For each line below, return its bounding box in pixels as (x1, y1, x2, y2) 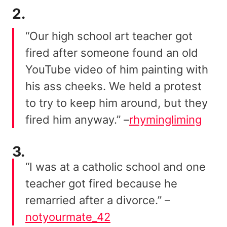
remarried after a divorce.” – (25, 193, 170, 207)
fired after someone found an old (25, 46, 198, 59)
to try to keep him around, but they (25, 96, 208, 109)
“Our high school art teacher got (25, 29, 193, 43)
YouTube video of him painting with (25, 62, 208, 76)
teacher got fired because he (25, 176, 177, 190)
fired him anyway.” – (25, 112, 129, 126)
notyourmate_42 (25, 210, 110, 223)
